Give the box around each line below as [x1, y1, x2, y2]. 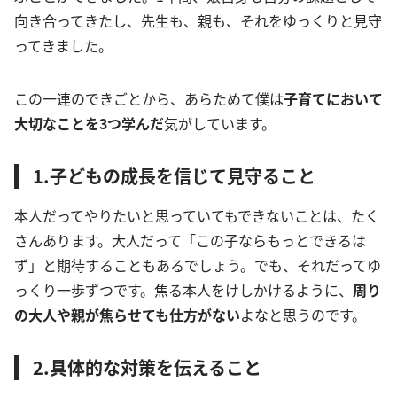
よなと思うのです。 [240, 304, 366, 326]
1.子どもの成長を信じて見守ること [33, 163, 315, 190]
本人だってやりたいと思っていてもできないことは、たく [14, 205, 379, 227]
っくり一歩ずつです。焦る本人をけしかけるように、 [14, 279, 353, 301]
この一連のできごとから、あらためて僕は [14, 88, 284, 110]
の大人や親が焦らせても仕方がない [14, 304, 240, 326]
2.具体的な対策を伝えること [33, 354, 261, 381]
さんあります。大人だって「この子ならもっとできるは [14, 230, 366, 252]
